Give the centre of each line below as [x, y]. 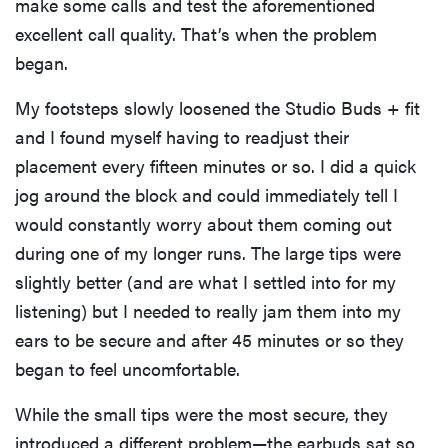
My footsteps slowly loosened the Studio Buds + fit [217, 108]
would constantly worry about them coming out [203, 224]
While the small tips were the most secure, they [201, 414]
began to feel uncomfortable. [127, 369]
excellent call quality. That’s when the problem [196, 34]
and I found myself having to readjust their [182, 137]
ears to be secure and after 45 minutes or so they [209, 340]
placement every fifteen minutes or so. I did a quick [215, 166]
